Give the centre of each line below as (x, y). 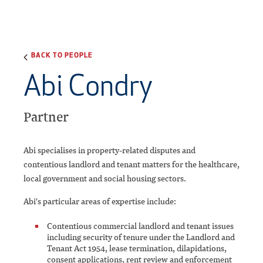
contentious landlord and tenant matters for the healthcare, (131, 164)
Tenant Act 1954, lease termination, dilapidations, (137, 248)
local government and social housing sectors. (105, 178)
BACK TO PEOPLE (62, 54)
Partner (46, 117)
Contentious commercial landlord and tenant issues (140, 226)
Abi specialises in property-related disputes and (109, 150)
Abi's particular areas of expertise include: (100, 201)
